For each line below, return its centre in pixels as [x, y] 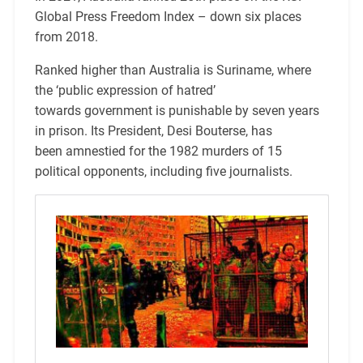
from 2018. [66, 36]
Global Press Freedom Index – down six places [168, 16]
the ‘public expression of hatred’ [125, 90]
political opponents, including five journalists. [163, 171]
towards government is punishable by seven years [177, 110]
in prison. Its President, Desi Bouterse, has [153, 130]
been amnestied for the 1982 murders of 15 [158, 151]
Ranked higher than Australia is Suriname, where [173, 70]
